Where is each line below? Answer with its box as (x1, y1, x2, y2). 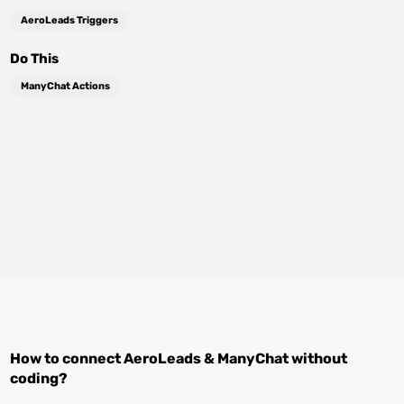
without (289, 350, 348, 367)
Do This (10, 50, 60, 67)
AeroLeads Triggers (21, 14, 119, 26)
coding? (10, 370, 69, 387)
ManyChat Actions (21, 80, 111, 92)
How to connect (10, 350, 124, 367)
